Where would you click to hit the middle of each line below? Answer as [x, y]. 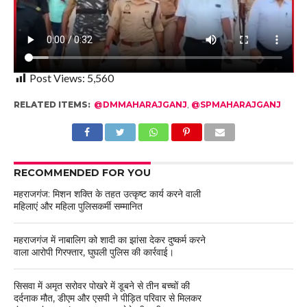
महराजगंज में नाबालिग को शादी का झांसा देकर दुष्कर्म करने [109, 240]
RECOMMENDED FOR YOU [82, 173]
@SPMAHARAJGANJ [236, 105]
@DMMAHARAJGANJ [140, 105]
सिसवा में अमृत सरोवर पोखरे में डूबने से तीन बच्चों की [101, 286]
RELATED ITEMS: [52, 105]
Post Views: [57, 78]
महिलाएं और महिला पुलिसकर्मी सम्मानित [78, 207]
